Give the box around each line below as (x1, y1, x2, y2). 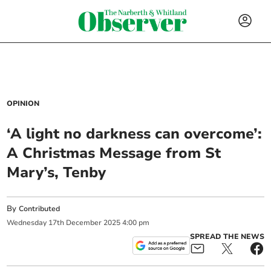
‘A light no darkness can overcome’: (7, 124, 263, 143)
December (66, 218, 102, 228)
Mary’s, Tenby (7, 163, 106, 182)
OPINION (7, 99, 40, 108)
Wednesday (7, 218, 47, 228)
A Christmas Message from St (7, 143, 221, 163)
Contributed (19, 204, 60, 214)
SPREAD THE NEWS (189, 231, 264, 241)
